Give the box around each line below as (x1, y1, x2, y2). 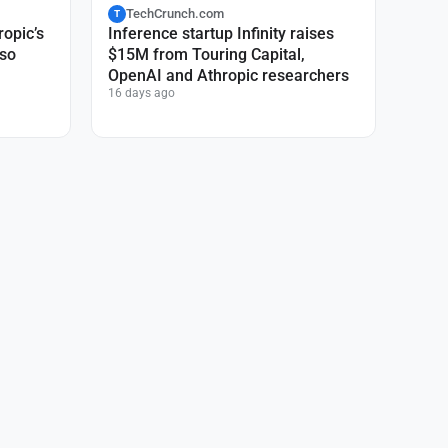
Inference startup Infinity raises (108, 23, 334, 43)
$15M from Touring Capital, (108, 44, 305, 64)
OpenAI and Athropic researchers (108, 65, 349, 85)
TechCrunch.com (126, 6, 224, 22)
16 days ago (108, 85, 175, 100)
